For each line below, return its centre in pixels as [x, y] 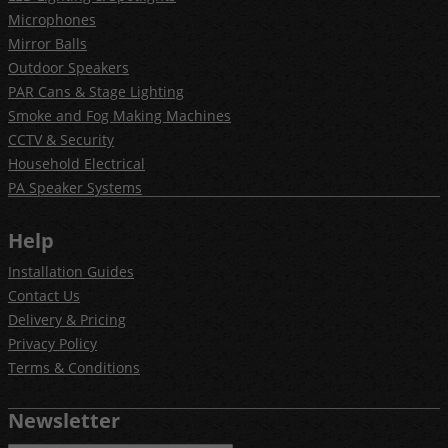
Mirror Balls [47, 43]
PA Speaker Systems [75, 187]
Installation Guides [71, 271]
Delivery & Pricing [67, 319]
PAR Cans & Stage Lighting [96, 91]
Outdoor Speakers [68, 67]
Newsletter [64, 420]
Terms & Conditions [74, 367]
